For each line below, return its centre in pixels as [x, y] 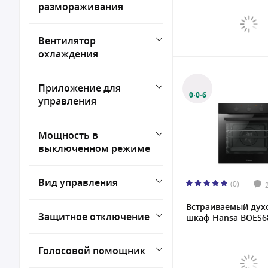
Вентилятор [67, 41]
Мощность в [68, 135]
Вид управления [78, 182]
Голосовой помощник [92, 251]
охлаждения [68, 54]
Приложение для [80, 88]
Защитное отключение [94, 217]
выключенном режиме [94, 148]
